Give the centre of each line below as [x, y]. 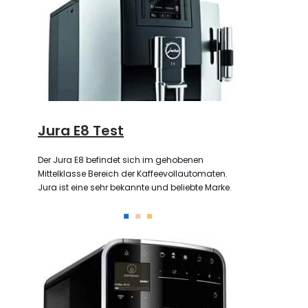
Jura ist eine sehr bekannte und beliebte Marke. [135, 187]
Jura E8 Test [81, 130]
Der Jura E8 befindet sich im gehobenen [121, 159]
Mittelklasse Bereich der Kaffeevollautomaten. [133, 173]
